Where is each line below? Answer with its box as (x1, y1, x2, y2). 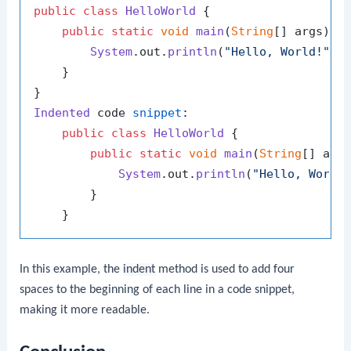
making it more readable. (20, 303, 150, 317)
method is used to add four (155, 262, 295, 276)
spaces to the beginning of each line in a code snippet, (20, 283, 295, 296)
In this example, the (20, 262, 124, 276)
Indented (34, 105, 91, 120)
